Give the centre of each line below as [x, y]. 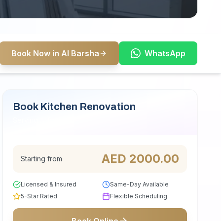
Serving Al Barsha [42, 120]
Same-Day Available [139, 184]
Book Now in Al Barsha [55, 53]
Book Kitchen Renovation [74, 107]
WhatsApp [165, 53]
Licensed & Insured [49, 184]
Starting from [42, 159]
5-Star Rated [39, 196]
